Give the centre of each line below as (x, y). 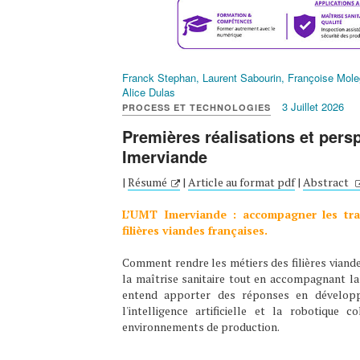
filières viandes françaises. (195, 231)
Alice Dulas (149, 92)
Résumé (147, 182)
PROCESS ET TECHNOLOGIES (196, 108)
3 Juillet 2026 (313, 107)
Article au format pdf (241, 182)
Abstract (327, 182)
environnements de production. (201, 327)
